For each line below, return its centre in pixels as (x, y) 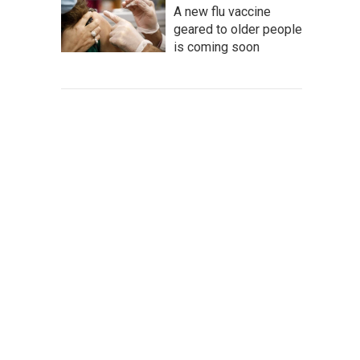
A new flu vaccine (222, 12)
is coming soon (217, 47)
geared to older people (238, 29)
